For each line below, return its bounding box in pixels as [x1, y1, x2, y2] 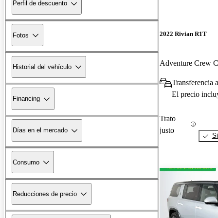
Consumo [13, 158, 39, 166]
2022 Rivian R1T [160, 30, 207, 38]
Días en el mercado [13, 127, 68, 134]
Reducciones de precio [13, 190, 77, 198]
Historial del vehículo [13, 63, 72, 71]
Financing [13, 95, 40, 103]
